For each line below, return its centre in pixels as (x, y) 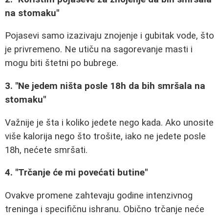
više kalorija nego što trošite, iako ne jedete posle (105, 136)
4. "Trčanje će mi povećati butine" (76, 173)
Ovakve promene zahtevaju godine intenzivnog (99, 196)
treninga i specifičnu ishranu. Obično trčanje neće (105, 209)
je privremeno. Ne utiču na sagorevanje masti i (99, 50)
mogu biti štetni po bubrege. (62, 63)
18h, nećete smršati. (46, 150)
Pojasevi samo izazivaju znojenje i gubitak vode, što (109, 36)
